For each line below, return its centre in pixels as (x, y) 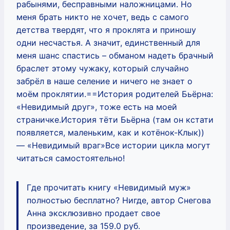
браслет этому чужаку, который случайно (103, 68)
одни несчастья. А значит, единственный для (108, 42)
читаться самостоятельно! (71, 158)
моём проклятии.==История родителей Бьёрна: (115, 94)
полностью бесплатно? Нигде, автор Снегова (119, 200)
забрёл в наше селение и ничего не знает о (104, 81)
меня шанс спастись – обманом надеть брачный (115, 55)
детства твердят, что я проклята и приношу (106, 30)
